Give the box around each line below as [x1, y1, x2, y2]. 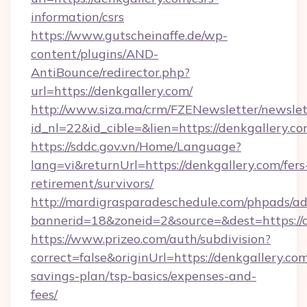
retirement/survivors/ [31, 175, 153, 191]
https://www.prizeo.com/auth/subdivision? [31, 231, 271, 247]
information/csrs [31, 9, 124, 25]
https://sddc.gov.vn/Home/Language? [31, 138, 241, 154]
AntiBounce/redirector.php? [31, 64, 190, 80]
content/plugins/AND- [31, 46, 158, 62]
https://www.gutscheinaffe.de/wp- [31, 27, 228, 43]
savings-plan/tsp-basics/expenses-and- [31, 268, 256, 284]
